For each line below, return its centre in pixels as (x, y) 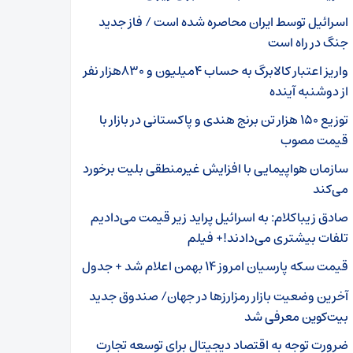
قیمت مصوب (314, 140)
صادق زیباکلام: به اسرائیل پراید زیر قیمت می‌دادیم (219, 217)
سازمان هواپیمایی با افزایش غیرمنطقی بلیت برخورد (216, 169)
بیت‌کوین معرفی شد (296, 317)
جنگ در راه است (308, 43)
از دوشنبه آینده (309, 91)
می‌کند (331, 189)
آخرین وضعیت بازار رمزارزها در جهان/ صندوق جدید (219, 296)
